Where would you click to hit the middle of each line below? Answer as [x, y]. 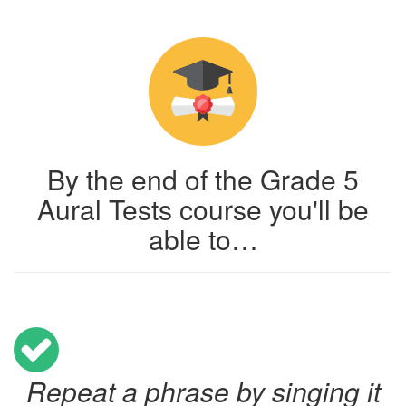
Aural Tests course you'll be [203, 209]
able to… [203, 239]
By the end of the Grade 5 [203, 179]
